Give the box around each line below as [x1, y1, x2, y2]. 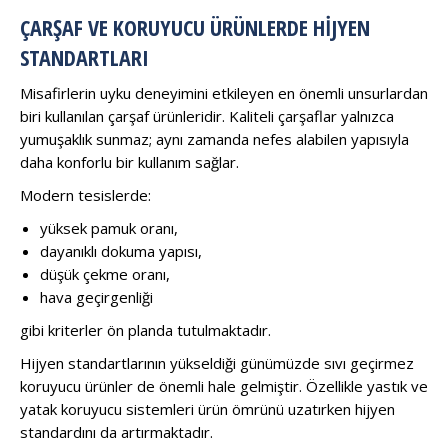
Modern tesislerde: [20, 184, 151, 205]
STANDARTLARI [20, 41, 149, 72]
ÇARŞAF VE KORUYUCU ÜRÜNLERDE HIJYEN [20, 11, 370, 42]
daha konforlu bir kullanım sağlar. [20, 151, 239, 172]
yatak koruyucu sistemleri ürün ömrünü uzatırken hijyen [20, 398, 395, 419]
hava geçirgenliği [40, 286, 153, 307]
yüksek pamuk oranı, [40, 217, 178, 238]
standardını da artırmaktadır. [20, 421, 213, 442]
